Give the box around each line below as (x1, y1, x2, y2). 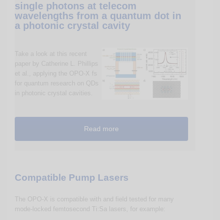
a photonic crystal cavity (15, 20, 130, 31)
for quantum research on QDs (15, 79, 99, 87)
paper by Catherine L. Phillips (15, 59, 98, 67)
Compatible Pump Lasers (15, 172, 129, 183)
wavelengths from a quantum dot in (15, 10, 181, 22)
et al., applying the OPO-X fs (15, 69, 97, 77)
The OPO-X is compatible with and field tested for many (15, 195, 174, 203)
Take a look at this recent (15, 50, 87, 57)
